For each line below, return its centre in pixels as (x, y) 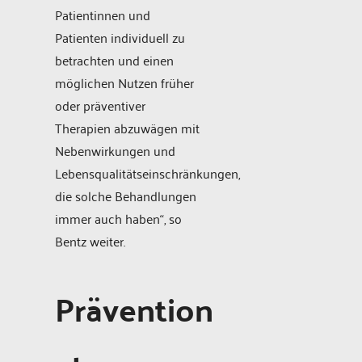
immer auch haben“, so (118, 219)
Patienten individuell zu (120, 38)
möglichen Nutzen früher (124, 83)
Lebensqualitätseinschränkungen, (147, 173)
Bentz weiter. (90, 241)
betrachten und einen (114, 60)
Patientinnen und (103, 15)
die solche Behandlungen (126, 196)
